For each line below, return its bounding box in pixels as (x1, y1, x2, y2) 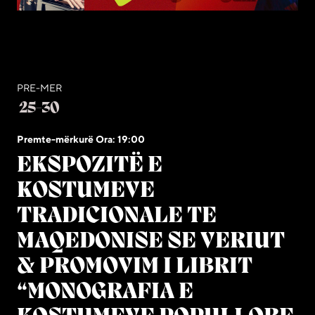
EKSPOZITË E (17, 152, 162, 179)
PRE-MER (17, 82, 62, 94)
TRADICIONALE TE (17, 202, 217, 229)
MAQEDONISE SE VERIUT (17, 228, 285, 255)
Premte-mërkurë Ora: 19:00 (17, 133, 145, 145)
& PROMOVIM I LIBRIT (17, 253, 252, 280)
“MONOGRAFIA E (17, 278, 193, 305)
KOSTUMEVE (17, 177, 155, 204)
